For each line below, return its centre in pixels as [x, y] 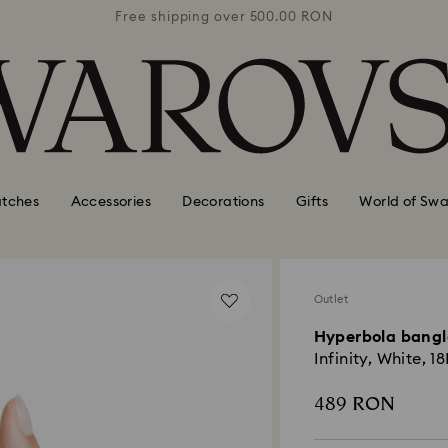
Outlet [330, 299]
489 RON [354, 404]
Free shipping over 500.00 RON [224, 17]
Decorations [223, 201]
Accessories [110, 201]
